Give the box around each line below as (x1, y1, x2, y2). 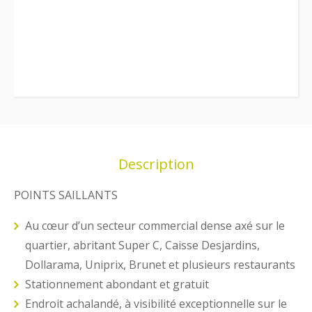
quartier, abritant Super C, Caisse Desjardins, (25, 237, 260, 253)
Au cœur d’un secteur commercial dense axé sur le (25, 218, 285, 234)
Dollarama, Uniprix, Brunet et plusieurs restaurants (25, 257, 295, 273)
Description (118, 155, 194, 174)
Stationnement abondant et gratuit (25, 276, 209, 292)
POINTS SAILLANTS (14, 187, 118, 203)
